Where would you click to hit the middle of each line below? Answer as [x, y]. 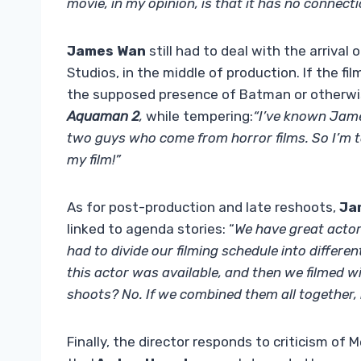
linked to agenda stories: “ [151, 229]
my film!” [94, 160]
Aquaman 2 [103, 116]
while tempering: [198, 116]
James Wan [106, 51]
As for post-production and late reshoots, [203, 207]
